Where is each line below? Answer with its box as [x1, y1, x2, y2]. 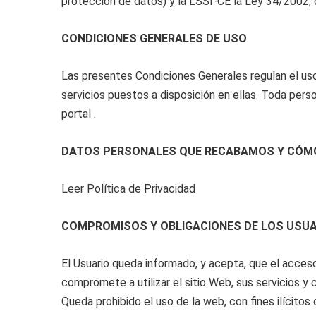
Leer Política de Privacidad [61, 182, 195, 195]
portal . [61, 107, 96, 121]
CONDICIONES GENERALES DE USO [61, 32, 247, 45]
